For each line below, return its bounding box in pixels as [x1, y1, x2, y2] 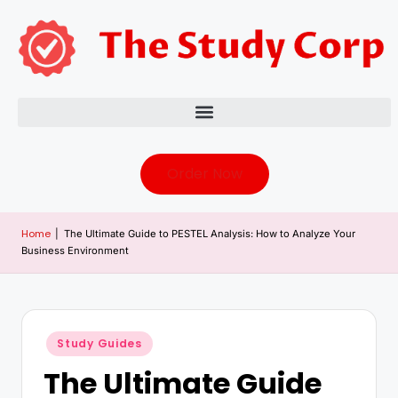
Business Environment [21, 243, 129, 257]
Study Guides [57, 335, 142, 351]
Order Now [166, 163, 243, 184]
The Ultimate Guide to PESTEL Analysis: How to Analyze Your [63, 227, 355, 240]
